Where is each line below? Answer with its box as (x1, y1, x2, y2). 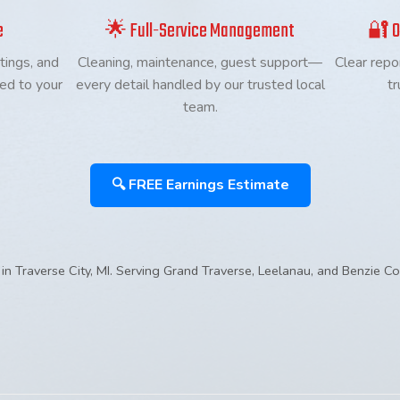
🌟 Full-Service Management (105, 16, 295, 46)
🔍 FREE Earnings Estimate (111, 175, 289, 195)
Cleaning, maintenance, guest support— (78, 53, 322, 72)
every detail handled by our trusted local (75, 75, 325, 95)
